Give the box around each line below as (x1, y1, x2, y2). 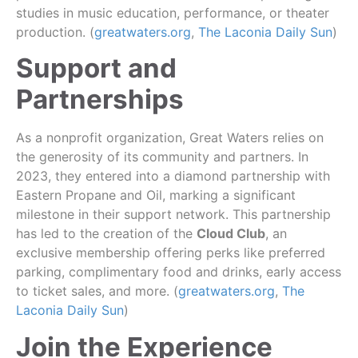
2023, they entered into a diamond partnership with (16, 168, 330, 185)
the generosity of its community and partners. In (16, 149, 308, 165)
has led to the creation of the (16, 225, 197, 242)
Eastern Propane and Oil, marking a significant (16, 187, 296, 204)
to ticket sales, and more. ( (16, 283, 178, 300)
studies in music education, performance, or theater (16, 4, 329, 21)
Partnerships (16, 83, 184, 116)
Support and (16, 52, 177, 85)
